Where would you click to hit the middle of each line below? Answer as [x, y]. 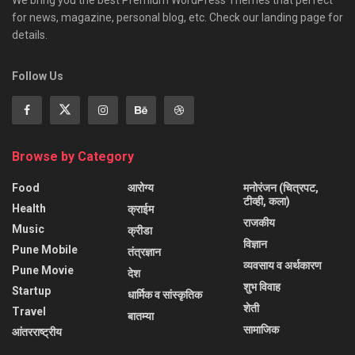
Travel [29, 311]
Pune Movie [43, 270]
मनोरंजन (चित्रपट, [281, 187]
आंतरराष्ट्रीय [37, 332]
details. [30, 34]
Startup [31, 290]
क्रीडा [140, 230]
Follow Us [38, 76]
